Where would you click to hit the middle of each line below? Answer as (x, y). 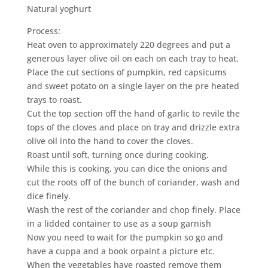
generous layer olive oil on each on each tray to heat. (133, 59)
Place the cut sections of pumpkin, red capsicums (127, 72)
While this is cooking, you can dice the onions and (127, 169)
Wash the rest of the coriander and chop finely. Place (133, 210)
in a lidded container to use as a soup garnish (119, 224)
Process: (43, 31)
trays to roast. (54, 100)
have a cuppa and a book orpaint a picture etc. (121, 251)
